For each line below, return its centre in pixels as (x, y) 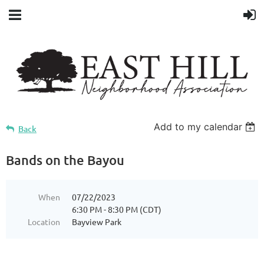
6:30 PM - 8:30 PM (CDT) (117, 209)
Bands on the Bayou (65, 160)
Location (44, 222)
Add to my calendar (198, 127)
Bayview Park (97, 222)
